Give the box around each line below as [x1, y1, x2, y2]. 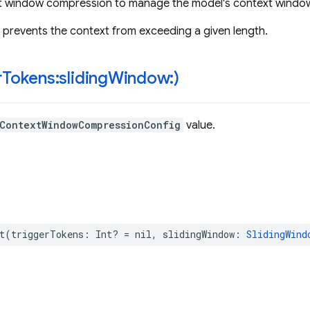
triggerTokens [11, 228, 84, 241]
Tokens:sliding [2, 68, 108, 89]
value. [183, 118, 215, 132]
